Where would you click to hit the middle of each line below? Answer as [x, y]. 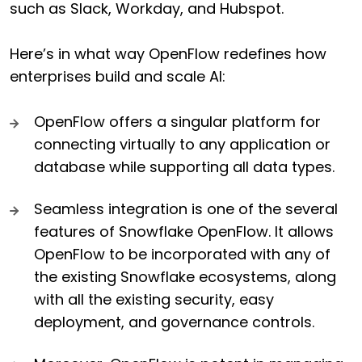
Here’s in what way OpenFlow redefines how [168, 53]
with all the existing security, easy [154, 299]
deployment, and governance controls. [174, 322]
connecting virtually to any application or [182, 144]
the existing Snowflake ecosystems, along [185, 276]
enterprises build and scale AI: [118, 76]
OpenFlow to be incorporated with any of [182, 254]
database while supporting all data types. [184, 166]
